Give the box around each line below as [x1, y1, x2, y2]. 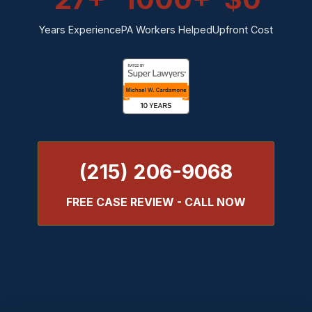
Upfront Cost [212, 24, 273, 36]
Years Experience [39, 24, 121, 36]
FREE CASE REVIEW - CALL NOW [66, 195, 246, 209]
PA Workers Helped [121, 24, 212, 36]
